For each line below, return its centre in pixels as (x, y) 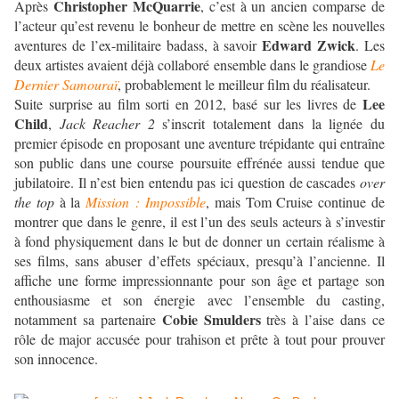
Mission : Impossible (146, 202)
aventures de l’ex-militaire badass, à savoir (138, 45)
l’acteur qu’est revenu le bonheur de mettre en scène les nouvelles (199, 26)
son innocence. (56, 359)
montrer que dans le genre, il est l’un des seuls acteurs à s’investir (199, 222)
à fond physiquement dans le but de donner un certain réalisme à (199, 241)
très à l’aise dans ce (323, 320)
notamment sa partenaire (88, 320)
